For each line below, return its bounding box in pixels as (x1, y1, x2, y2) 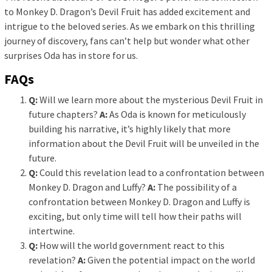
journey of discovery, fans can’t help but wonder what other (4, 34, 250, 47)
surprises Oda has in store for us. (4, 49, 138, 61)
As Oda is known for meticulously (107, 107, 246, 120)
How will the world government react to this (38, 239, 225, 251)
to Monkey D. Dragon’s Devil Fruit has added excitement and (4, 5, 250, 18)
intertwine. (29, 224, 75, 237)
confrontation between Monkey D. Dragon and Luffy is (29, 195, 250, 208)
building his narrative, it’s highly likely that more (29, 122, 231, 135)
